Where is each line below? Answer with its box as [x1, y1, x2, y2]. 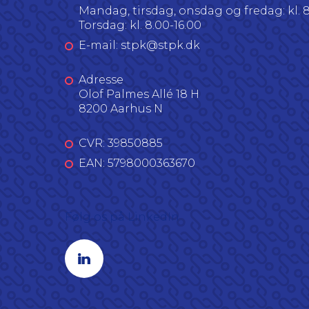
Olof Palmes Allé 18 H [79, 88, 199, 101]
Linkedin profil [64, 239, 149, 252]
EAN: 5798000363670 [79, 157, 195, 170]
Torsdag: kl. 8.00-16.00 [79, 19, 201, 32]
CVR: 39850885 [79, 137, 163, 150]
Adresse [79, 73, 123, 86]
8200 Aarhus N [79, 102, 163, 115]
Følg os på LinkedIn [65, 210, 179, 223]
